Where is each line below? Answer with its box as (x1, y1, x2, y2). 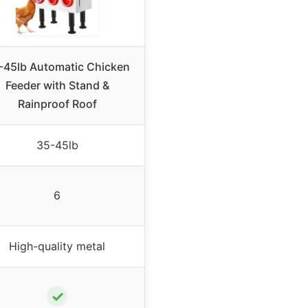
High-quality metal (9, 239, 105, 253)
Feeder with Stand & (5, 78, 109, 92)
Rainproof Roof (17, 96, 97, 111)
